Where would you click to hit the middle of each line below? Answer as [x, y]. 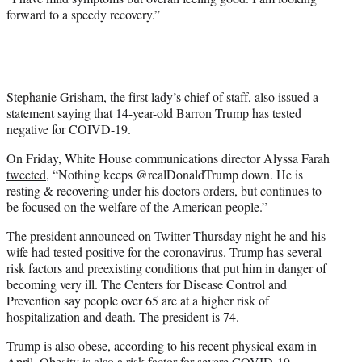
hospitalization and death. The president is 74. [123, 317]
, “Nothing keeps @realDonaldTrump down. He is [175, 175]
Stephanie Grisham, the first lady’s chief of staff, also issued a [162, 97]
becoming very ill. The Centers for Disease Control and [147, 284]
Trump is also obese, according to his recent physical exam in [162, 346]
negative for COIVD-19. [69, 129]
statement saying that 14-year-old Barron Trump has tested [154, 113]
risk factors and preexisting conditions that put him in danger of [166, 268]
